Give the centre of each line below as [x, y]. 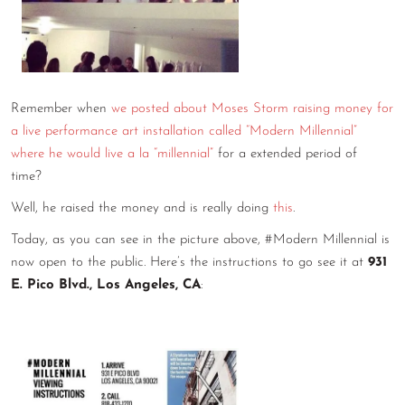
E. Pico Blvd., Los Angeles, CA [106, 286]
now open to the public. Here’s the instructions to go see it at [189, 263]
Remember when [61, 109]
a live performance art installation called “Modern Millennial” [184, 132]
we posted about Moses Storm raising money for [252, 109]
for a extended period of [285, 155]
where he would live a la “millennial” [112, 155]
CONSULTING [202, 65]
